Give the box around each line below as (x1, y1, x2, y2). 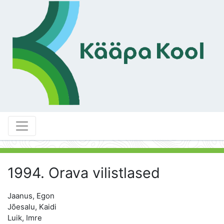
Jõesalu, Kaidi (7, 201, 56, 211)
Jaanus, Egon (7, 190, 54, 200)
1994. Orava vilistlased (7, 163, 160, 181)
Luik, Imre (7, 212, 42, 222)
